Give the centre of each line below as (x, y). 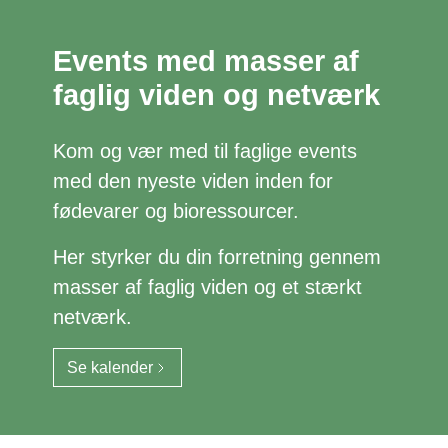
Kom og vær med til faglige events (205, 151)
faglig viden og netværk (217, 95)
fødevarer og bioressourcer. (176, 211)
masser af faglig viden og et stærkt (208, 287)
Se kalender (109, 367)
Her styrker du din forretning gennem (217, 257)
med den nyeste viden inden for (193, 181)
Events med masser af (206, 61)
